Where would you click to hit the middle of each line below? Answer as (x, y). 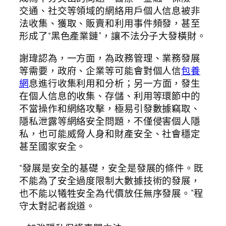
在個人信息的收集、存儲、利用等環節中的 (110, 96)
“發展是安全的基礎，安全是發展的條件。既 (111, 168)
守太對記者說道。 (58, 206)
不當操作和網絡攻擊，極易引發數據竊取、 (110, 108)
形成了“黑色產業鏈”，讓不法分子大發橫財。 (113, 36)
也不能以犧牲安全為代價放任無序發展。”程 (111, 193)
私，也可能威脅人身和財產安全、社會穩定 (110, 133)
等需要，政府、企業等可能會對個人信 (100, 70)
